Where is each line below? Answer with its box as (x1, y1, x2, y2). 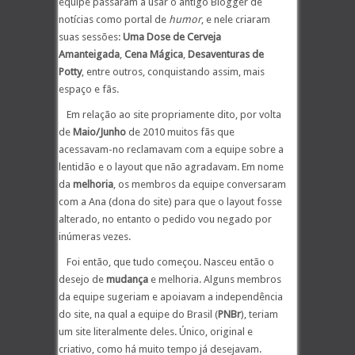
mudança (106, 273, 151, 285)
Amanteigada (59, 48, 120, 60)
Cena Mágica (124, 48, 183, 60)
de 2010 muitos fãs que (126, 126, 235, 138)
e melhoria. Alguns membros (151, 273, 281, 285)
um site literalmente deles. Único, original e (59, 326, 253, 338)
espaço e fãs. (59, 83, 119, 95)
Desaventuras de (188, 48, 264, 60)
